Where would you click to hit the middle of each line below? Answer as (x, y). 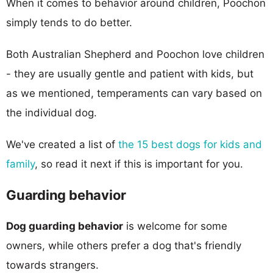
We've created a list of (62, 144)
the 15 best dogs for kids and (190, 144)
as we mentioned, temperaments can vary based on (134, 93)
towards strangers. (52, 265)
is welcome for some (175, 226)
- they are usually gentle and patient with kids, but (130, 73)
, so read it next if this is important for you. (139, 164)
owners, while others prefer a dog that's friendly (124, 245)
